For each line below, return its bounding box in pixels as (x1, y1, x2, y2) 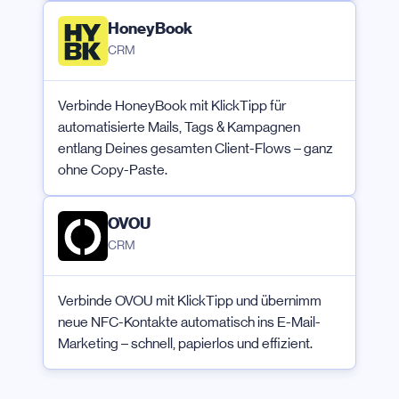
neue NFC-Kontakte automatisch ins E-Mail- (58, 313, 321, 331)
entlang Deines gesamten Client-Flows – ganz (58, 140, 333, 158)
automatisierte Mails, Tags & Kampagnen (58, 118, 300, 136)
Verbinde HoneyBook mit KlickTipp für (58, 97, 286, 115)
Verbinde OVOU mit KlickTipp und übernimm (58, 292, 322, 310)
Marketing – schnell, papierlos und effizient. (58, 335, 313, 353)
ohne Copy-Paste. (58, 161, 167, 179)
